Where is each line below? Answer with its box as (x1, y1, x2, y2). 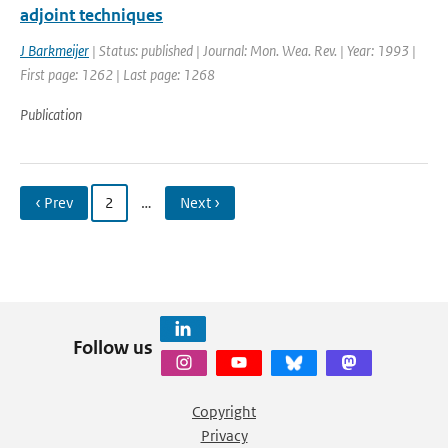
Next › (180, 193, 220, 212)
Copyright (192, 402, 256, 421)
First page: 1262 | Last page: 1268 (20, 65, 215, 84)
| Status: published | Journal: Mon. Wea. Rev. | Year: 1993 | (89, 41, 416, 60)
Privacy (200, 426, 248, 445)
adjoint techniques (20, 4, 163, 26)
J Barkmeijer (20, 41, 89, 60)
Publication (20, 105, 82, 124)
